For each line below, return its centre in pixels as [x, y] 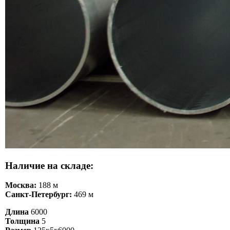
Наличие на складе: [49, 165]
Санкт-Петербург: [39, 195]
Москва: [21, 185]
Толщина [22, 221]
